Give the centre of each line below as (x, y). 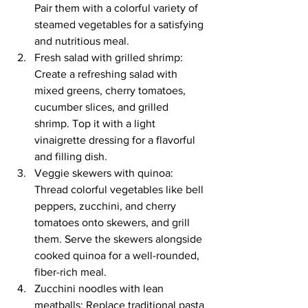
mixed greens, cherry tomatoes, (111, 90)
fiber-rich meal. (70, 272)
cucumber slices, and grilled (103, 107)
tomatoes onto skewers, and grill (113, 222)
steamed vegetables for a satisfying (120, 24)
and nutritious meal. (82, 41)
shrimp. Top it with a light (96, 123)
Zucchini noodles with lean (100, 288)
